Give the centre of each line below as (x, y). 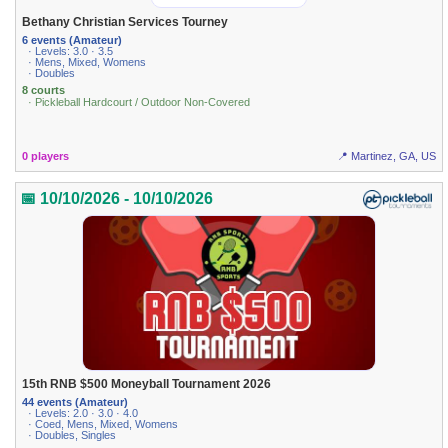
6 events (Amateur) (72, 39)
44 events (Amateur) (75, 402)
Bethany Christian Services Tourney (125, 21)
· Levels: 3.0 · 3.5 (71, 50)
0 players (46, 155)
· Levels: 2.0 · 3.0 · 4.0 (83, 413)
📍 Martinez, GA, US (386, 155)
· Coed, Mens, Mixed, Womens (103, 424)
